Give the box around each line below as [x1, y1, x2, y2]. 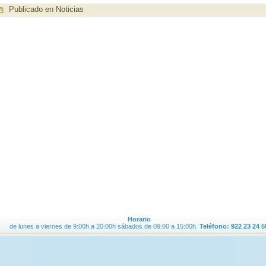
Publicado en [9, 5, 53, 14]
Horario [127, 216, 151, 223]
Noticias [56, 5, 84, 14]
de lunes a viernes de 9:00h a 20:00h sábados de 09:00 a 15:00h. [9, 223, 198, 230]
